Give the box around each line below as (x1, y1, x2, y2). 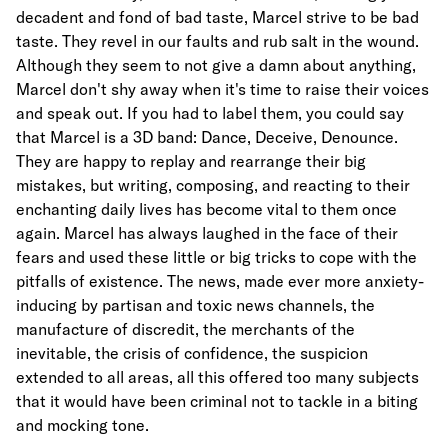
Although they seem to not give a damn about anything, (16, 54, 416, 75)
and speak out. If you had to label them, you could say (16, 102, 404, 123)
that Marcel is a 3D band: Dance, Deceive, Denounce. (16, 126, 398, 147)
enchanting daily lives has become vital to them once (16, 198, 397, 219)
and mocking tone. (16, 414, 149, 435)
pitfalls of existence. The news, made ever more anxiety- (16, 270, 424, 291)
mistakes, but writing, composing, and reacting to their (16, 174, 410, 195)
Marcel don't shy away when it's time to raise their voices (16, 78, 429, 99)
